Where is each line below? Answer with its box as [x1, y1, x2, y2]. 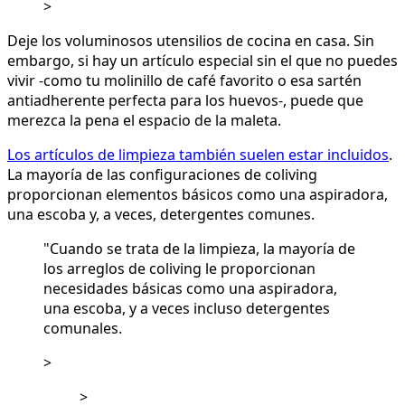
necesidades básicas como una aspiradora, [43, 278, 337, 299]
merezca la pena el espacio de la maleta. [7, 110, 281, 131]
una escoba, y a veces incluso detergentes [43, 298, 330, 319]
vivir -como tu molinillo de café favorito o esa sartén [7, 71, 362, 91]
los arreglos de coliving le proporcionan [43, 259, 316, 279]
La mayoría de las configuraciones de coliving [7, 165, 317, 185]
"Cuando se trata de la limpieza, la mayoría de [43, 239, 355, 259]
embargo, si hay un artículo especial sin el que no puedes [7, 51, 398, 71]
